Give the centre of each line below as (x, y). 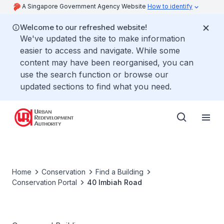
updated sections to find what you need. (96, 86)
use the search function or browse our (94, 74)
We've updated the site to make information (102, 38)
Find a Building (119, 172)
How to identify (170, 6)
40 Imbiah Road (114, 182)
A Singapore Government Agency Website (85, 6)
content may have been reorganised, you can (107, 62)
